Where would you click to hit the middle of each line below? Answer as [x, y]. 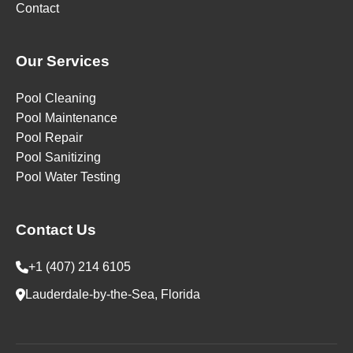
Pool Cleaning [56, 98]
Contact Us [56, 230]
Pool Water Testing [68, 177]
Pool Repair [49, 138]
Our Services [63, 61]
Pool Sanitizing [58, 158]
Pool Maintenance [67, 118]
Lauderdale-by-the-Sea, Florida [113, 295]
